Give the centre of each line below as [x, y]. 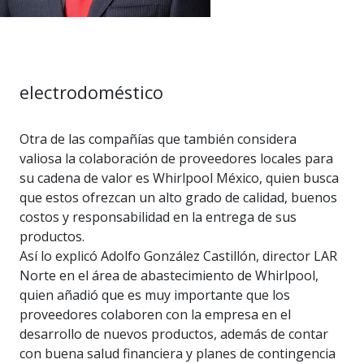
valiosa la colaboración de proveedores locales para [176, 159]
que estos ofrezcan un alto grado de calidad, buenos [178, 198]
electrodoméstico [91, 93]
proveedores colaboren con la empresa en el [155, 315]
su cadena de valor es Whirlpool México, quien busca [179, 178]
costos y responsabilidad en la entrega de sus [158, 217]
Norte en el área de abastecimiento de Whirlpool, [169, 276]
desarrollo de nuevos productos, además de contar [174, 334]
